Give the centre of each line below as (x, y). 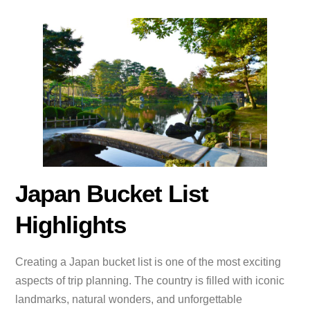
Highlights (71, 225)
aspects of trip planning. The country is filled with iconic (150, 280)
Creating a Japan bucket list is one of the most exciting (148, 262)
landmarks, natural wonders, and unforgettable (129, 299)
